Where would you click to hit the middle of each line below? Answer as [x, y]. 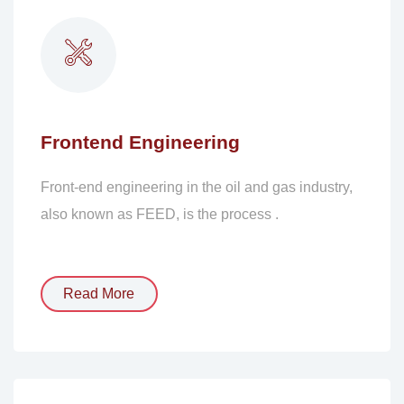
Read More [99, 294]
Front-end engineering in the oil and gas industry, [196, 188]
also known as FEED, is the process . [159, 215]
